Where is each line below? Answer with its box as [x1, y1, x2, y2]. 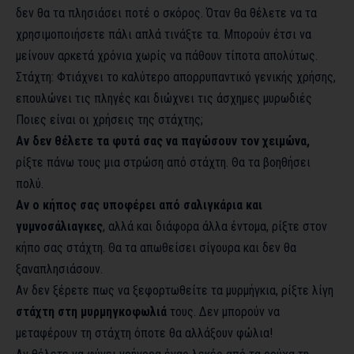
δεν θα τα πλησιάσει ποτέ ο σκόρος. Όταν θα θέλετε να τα [16, 6, 317, 21]
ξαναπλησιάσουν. [16, 262, 103, 277]
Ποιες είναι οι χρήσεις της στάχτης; [16, 112, 203, 127]
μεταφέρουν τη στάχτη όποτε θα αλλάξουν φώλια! [16, 326, 273, 341]
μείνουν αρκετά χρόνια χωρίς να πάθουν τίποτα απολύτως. [16, 48, 318, 63]
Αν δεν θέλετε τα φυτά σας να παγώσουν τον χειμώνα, [16, 134, 310, 149]
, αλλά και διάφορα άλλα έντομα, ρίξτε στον [103, 219, 327, 234]
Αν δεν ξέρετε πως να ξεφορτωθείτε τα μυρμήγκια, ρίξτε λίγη [16, 283, 333, 298]
